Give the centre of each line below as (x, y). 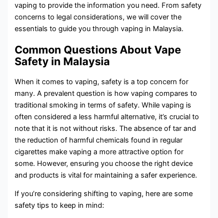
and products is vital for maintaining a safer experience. (106, 175)
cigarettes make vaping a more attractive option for (99, 152)
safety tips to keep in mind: (60, 206)
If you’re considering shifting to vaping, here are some (104, 194)
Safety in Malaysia (63, 61)
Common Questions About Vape (98, 49)
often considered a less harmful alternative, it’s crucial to (107, 117)
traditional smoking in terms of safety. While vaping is (103, 105)
